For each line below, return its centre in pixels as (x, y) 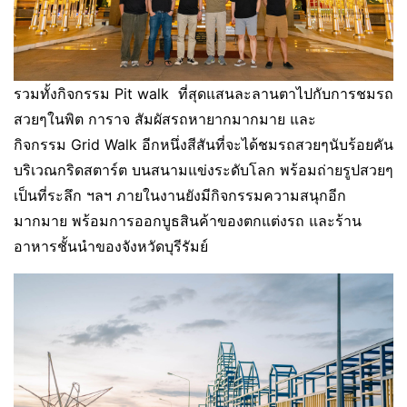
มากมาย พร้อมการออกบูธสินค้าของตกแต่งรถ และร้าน (188, 220)
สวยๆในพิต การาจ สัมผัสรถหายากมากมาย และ (165, 119)
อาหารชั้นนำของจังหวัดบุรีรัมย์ (111, 246)
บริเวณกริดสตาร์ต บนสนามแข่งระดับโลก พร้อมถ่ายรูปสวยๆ (203, 169)
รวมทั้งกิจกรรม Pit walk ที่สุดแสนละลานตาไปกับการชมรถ (203, 93)
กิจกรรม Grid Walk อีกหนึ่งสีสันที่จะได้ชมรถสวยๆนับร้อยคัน (203, 144)
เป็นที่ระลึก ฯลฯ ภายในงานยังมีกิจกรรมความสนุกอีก (180, 195)
